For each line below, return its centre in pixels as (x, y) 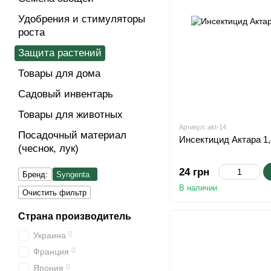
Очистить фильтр (54, 193)
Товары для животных (70, 115)
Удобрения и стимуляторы (82, 19)
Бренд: (35, 175)
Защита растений (60, 53)
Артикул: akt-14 (203, 127)
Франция (51, 252)
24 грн (194, 172)
